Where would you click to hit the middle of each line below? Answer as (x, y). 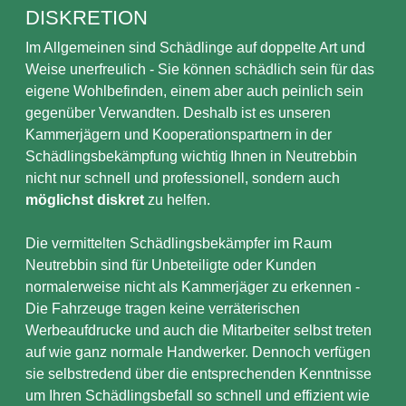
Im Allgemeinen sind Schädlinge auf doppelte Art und (195, 48)
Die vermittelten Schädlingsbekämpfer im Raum (179, 243)
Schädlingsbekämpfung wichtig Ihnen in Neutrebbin (191, 156)
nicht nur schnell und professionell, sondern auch (183, 178)
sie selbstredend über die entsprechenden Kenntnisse (198, 374)
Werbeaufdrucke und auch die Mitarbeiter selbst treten (198, 330)
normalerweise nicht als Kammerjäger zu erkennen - (193, 287)
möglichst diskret (85, 200)
